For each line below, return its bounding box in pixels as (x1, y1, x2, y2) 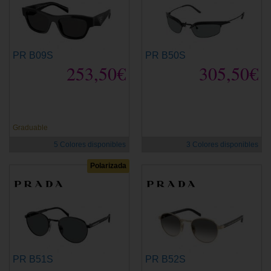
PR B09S (13, 50, 53, 60)
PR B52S (145, 253, 186, 264)
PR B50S (145, 50, 186, 60)
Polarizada (90, 161, 126, 170)
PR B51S (13, 253, 53, 264)
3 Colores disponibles (186, 140, 258, 149)
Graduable (13, 123, 48, 132)
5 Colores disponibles (54, 140, 126, 149)
